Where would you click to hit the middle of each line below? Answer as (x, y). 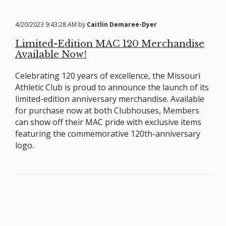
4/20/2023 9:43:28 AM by (51, 24)
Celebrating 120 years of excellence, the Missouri (108, 75)
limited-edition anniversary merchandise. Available (110, 99)
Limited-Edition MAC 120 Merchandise (110, 44)
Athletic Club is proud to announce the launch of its (112, 87)
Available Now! (51, 54)
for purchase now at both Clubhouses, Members (107, 110)
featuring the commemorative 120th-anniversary (108, 133)
